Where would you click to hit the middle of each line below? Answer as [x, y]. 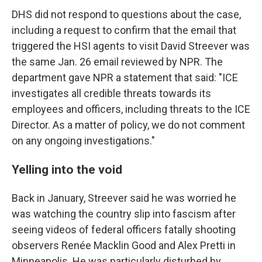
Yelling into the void [67, 169]
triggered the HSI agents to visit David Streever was [131, 46]
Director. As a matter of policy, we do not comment [128, 125]
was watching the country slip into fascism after [124, 213]
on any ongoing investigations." [83, 140]
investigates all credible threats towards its [111, 93]
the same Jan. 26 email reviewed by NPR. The [117, 61]
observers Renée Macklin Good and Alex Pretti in [124, 245]
